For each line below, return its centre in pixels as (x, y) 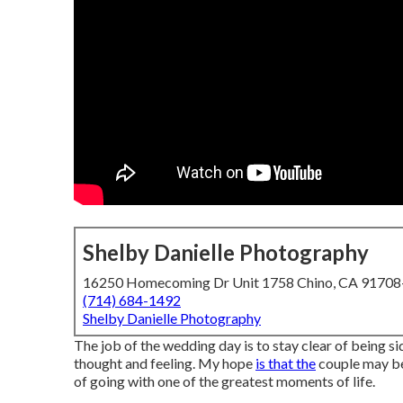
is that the (286, 363)
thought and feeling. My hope (165, 363)
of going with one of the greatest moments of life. (224, 381)
